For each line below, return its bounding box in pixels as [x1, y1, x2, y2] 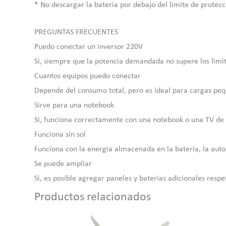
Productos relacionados [34, 191, 151, 204]
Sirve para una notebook [34, 101, 114, 110]
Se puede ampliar [34, 160, 92, 168]
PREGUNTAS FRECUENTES [34, 28, 118, 37]
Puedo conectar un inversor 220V [34, 43, 143, 51]
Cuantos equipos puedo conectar [34, 72, 141, 81]
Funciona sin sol [34, 131, 86, 139]
